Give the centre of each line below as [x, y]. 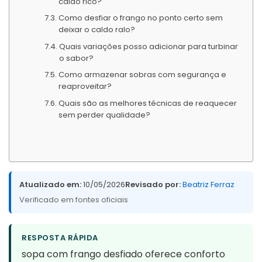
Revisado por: [153, 185]
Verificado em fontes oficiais [74, 200]
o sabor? [76, 58]
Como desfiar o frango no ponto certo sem [140, 18]
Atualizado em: [50, 185]
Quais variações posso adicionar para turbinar [148, 46]
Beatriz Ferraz [208, 185]
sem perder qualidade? [104, 115]
